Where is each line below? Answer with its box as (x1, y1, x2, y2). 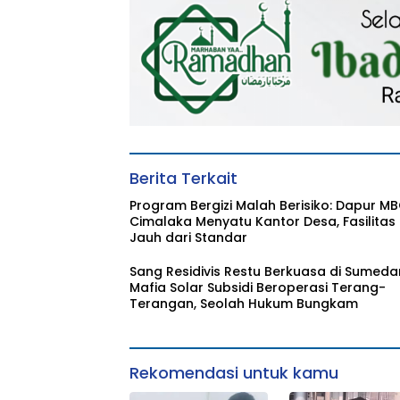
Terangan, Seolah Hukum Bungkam (129, 295, 358, 313)
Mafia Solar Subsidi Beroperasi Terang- (129, 279, 386, 297)
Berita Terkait (129, 167, 237, 190)
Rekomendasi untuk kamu (129, 362, 338, 385)
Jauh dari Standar (129, 229, 247, 247)
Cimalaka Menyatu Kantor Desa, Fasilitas (129, 212, 396, 231)
